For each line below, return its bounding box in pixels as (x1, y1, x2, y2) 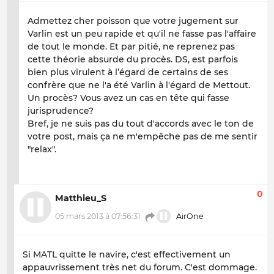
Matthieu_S (55, 193, 106, 204)
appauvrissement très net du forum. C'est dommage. (23, 261, 257, 273)
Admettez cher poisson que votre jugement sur (28, 15, 239, 26)
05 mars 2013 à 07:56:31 (55, 212, 141, 221)
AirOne (174, 212, 204, 221)
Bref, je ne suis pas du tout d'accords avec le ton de (28, 117, 254, 129)
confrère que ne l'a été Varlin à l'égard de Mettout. (28, 79, 250, 91)
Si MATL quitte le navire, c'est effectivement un (23, 248, 231, 260)
